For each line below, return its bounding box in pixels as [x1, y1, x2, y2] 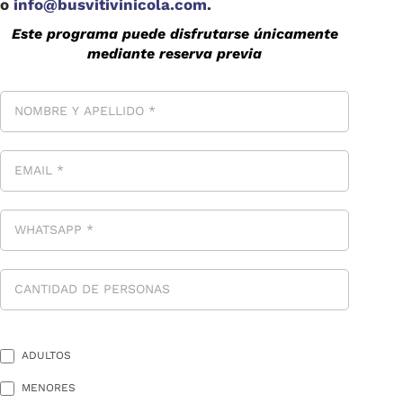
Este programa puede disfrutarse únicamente [11, 24, 338, 42]
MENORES [18, 381, 76, 394]
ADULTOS [18, 348, 71, 362]
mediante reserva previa [87, 44, 262, 62]
